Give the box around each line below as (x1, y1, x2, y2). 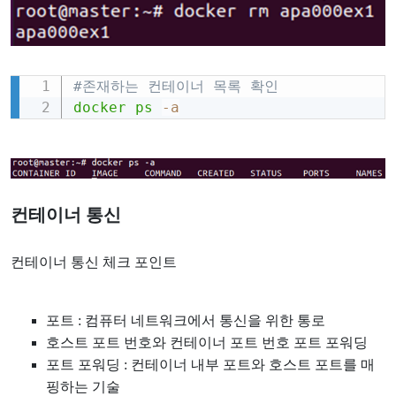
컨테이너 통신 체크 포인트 (11, 255, 177, 270)
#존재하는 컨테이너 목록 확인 (72, 78, 278, 95)
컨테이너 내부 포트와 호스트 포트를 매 (131, 357, 375, 373)
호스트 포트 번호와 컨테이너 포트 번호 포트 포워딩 (46, 335, 368, 351)
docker (72, 99, 126, 117)
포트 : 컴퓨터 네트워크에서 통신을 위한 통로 (46, 313, 325, 329)
